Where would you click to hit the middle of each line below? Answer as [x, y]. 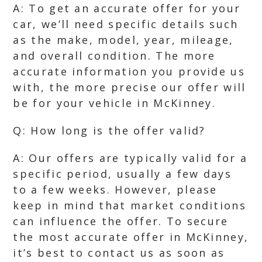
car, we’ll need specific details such [126, 24]
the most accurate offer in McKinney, [131, 237]
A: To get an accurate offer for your [127, 8]
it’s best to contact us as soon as [119, 253]
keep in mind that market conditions [130, 205]
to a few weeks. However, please [115, 189]
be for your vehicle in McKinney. [115, 103]
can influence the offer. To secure [121, 221]
